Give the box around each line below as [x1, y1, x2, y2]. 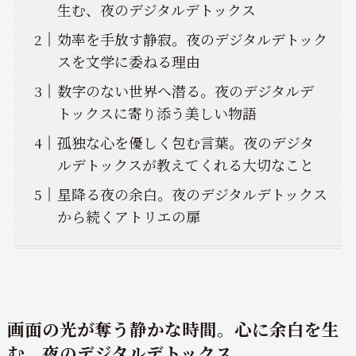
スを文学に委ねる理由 [56, 51, 200, 72]
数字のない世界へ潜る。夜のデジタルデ [56, 80, 314, 102]
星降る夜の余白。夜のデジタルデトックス [56, 184, 327, 205]
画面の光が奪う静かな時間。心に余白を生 [6, 315, 339, 341]
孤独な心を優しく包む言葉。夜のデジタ [56, 132, 314, 153]
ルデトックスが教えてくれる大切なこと [56, 154, 314, 176]
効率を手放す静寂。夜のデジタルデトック [56, 29, 327, 50]
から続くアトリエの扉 [56, 206, 200, 227]
